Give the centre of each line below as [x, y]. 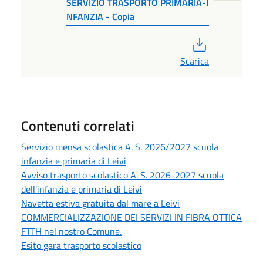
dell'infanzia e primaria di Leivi [82, 189]
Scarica [195, 61]
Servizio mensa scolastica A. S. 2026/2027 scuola [120, 146]
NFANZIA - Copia [101, 16]
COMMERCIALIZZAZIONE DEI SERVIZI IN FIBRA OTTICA [131, 217]
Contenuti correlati [78, 125]
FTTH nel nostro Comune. [71, 231]
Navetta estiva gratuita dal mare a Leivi [100, 203]
